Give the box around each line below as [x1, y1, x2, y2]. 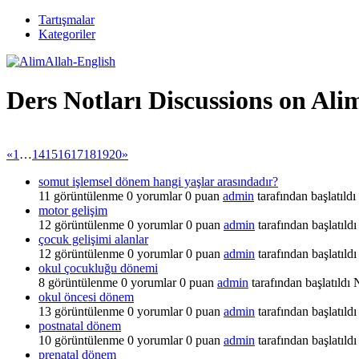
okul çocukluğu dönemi [38, 260, 158, 275]
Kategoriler [38, 27, 95, 41]
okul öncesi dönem [38, 289, 134, 304]
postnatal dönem [38, 318, 121, 333]
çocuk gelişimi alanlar [38, 232, 148, 246]
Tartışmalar [38, 13, 95, 26]
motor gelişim [38, 203, 107, 217]
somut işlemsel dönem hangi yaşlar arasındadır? [38, 174, 278, 188]
